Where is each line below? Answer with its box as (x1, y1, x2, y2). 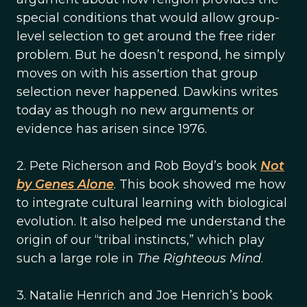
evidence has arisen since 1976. (16, 121, 207, 136)
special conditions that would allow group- (16, 10, 280, 25)
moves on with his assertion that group (16, 66, 258, 81)
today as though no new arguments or (16, 103, 254, 118)
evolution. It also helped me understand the (16, 214, 286, 229)
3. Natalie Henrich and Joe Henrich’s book (16, 288, 273, 303)
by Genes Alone (16, 177, 114, 192)
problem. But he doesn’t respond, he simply (16, 47, 285, 62)
